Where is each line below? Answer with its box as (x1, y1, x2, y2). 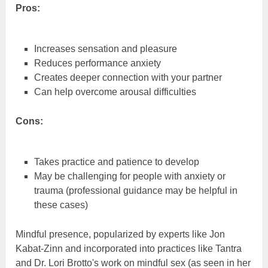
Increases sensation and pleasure (33, 43, 177, 54)
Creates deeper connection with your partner (33, 72, 222, 83)
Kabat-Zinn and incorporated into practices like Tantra (16, 243, 242, 254)
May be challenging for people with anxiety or (33, 171, 226, 182)
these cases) (33, 200, 88, 211)
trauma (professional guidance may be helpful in (33, 185, 237, 196)
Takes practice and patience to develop (33, 157, 199, 167)
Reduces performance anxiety (33, 57, 161, 68)
